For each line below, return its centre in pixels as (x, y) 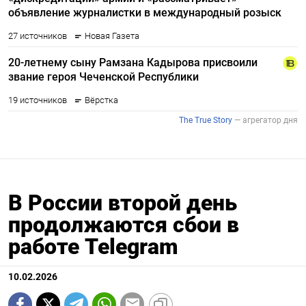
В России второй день (123, 203)
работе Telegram (93, 246)
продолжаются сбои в (124, 224)
